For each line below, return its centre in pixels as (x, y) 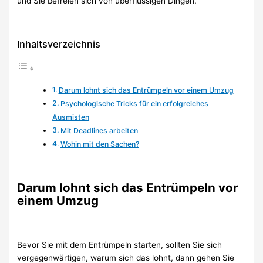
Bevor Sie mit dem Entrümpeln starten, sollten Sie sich (120, 245)
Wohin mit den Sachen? (100, 144)
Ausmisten (71, 117)
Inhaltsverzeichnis (59, 44)
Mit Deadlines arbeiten (99, 130)
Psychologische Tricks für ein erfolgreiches (134, 103)
